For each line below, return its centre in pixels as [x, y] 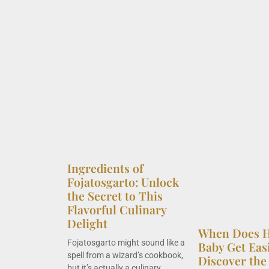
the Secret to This [115, 195]
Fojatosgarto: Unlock [123, 182]
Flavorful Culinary [117, 209]
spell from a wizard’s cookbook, [125, 255]
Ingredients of [105, 168]
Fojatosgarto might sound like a [126, 242]
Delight [87, 223]
